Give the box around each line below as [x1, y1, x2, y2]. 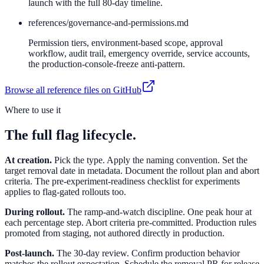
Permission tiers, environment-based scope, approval [28, 38, 223, 48]
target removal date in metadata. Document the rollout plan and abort [5, 166, 259, 176]
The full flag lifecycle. [5, 127, 136, 143]
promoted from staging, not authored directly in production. [5, 228, 225, 239]
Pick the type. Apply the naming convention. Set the [54, 155, 247, 166]
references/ [28, 18, 68, 28]
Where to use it [5, 105, 61, 115]
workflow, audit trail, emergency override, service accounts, [28, 48, 250, 59]
